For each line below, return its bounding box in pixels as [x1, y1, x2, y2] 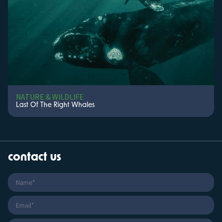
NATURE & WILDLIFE [16, 92, 84, 103]
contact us [8, 151, 61, 164]
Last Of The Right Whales [16, 102, 95, 109]
